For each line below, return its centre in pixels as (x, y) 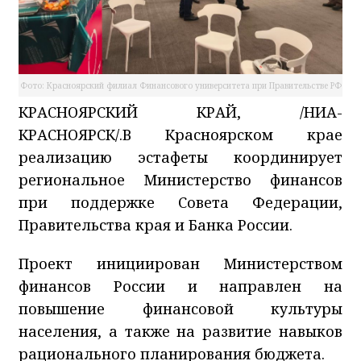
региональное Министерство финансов (180, 180)
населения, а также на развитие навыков (180, 332)
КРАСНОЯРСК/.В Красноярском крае (180, 135)
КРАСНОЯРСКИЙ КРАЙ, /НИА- (180, 112)
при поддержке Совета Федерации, (180, 203)
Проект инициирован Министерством (180, 264)
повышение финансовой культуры (180, 309)
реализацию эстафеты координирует (180, 158)
